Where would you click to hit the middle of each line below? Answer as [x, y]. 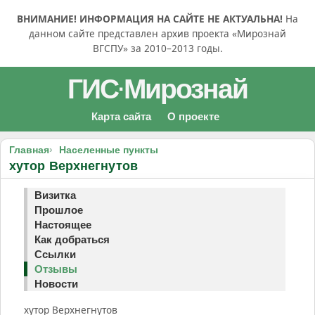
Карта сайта [121, 116]
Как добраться [72, 239]
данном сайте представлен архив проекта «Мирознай [157, 33]
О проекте [193, 116]
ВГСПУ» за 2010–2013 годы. [157, 48]
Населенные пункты [109, 150]
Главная [29, 150]
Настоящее [63, 225]
